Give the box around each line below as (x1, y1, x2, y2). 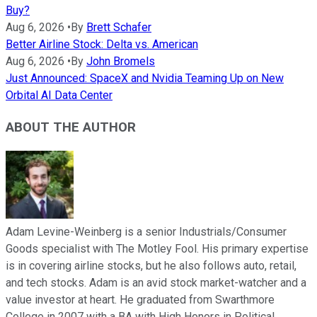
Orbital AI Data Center (6, 88, 113, 103)
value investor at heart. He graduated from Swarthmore (6, 292, 275, 306)
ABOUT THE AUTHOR (6, 119, 136, 135)
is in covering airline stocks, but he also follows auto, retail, (6, 258, 296, 272)
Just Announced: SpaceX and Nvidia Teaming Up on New (6, 71, 284, 86)
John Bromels (86, 54, 155, 69)
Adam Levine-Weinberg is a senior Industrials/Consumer (6, 224, 287, 238)
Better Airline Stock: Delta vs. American (6, 38, 198, 52)
